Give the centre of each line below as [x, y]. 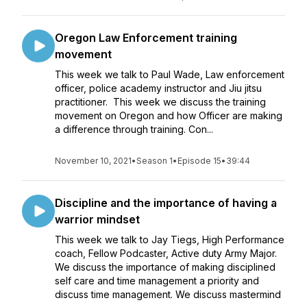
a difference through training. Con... [134, 129]
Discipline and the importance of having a [166, 203]
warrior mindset [97, 219]
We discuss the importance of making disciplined [165, 267]
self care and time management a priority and [157, 281]
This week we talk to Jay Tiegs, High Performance [170, 240]
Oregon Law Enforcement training [146, 38]
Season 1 [155, 161]
